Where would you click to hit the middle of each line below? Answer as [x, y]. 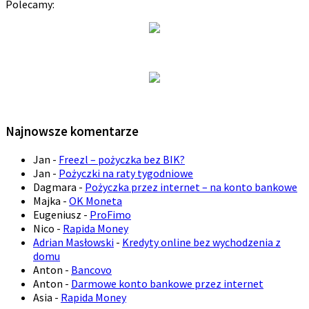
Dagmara [55, 187]
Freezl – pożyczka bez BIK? [122, 159]
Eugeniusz [57, 214]
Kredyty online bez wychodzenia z [201, 242]
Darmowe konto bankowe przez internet [167, 283]
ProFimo [110, 214]
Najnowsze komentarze [72, 132]
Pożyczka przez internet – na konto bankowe [191, 187]
